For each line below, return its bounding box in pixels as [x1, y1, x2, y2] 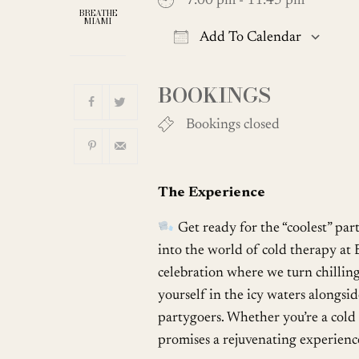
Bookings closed [186, 117, 280, 132]
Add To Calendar [196, 30, 301, 45]
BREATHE [79, 6, 117, 19]
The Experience [158, 185, 266, 200]
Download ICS [186, 58, 273, 73]
